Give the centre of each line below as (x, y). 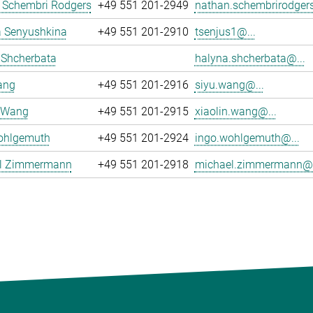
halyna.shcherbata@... (250, 58)
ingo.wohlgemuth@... (247, 138)
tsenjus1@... (225, 32)
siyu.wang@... (229, 85)
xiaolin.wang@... (235, 111)
